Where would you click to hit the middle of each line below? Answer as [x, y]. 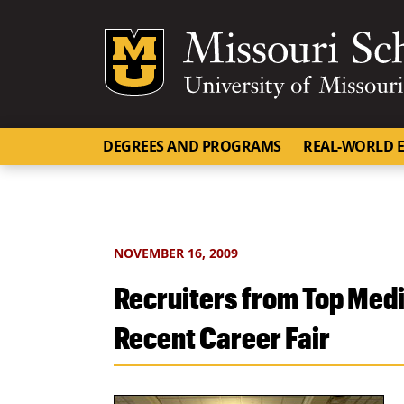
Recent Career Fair [222, 337]
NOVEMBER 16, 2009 [176, 253]
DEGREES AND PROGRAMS [192, 146]
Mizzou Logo [266, 40]
